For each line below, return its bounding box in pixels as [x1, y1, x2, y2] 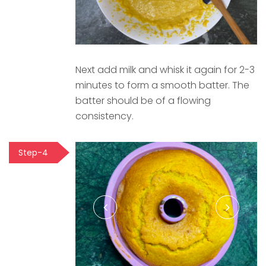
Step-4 [18, 147, 48, 159]
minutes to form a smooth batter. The [75, 78, 249, 93]
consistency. [75, 109, 134, 123]
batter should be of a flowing [75, 94, 211, 108]
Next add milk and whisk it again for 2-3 [75, 63, 255, 77]
